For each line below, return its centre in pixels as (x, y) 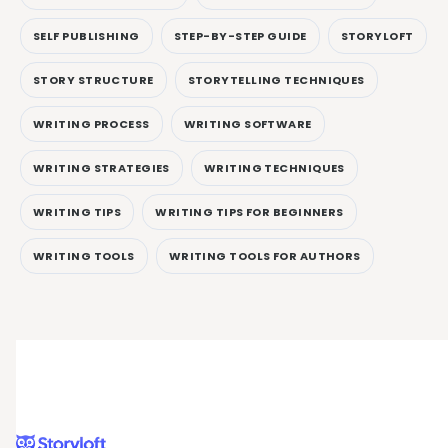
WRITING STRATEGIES (101, 167)
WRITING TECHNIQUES (274, 167)
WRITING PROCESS (91, 123)
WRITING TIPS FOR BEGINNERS (249, 211)
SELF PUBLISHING (86, 35)
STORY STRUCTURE (93, 79)
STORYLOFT (377, 35)
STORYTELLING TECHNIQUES (276, 79)
